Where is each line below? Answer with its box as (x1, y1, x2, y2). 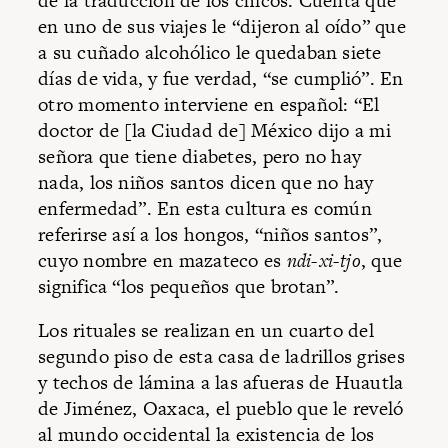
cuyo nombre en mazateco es (38, 247, 287, 275)
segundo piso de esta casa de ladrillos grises (38, 342, 405, 370)
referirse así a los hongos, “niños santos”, (38, 221, 383, 249)
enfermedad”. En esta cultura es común (38, 195, 372, 223)
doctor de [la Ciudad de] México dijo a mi (38, 117, 391, 145)
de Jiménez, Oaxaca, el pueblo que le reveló (38, 394, 404, 422)
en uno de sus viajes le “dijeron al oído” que (38, 13, 406, 41)
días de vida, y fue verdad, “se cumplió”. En (38, 65, 404, 93)
